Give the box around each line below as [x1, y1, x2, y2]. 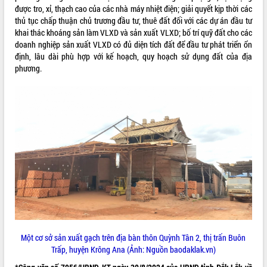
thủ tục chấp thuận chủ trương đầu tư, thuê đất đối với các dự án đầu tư [15, 14, 252, 26]
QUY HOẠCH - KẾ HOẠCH [5, 35, 80, 45]
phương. [15, 62, 42, 74]
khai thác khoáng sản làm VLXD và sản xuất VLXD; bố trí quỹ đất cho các [15, 26, 252, 38]
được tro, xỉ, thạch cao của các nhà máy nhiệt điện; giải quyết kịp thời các [15, 2, 252, 14]
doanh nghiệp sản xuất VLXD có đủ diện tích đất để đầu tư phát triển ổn [15, 38, 252, 50]
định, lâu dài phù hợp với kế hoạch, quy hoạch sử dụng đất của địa [15, 50, 252, 62]
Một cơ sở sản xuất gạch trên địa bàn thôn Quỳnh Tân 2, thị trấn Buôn [21, 231, 246, 243]
